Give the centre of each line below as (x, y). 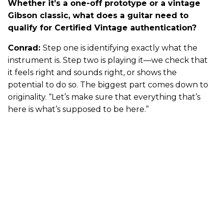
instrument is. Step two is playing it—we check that (108, 60)
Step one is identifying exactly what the (120, 48)
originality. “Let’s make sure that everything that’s (104, 97)
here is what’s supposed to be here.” (78, 110)
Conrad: (25, 48)
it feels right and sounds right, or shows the (92, 73)
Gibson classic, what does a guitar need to (98, 16)
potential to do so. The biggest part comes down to (108, 85)
